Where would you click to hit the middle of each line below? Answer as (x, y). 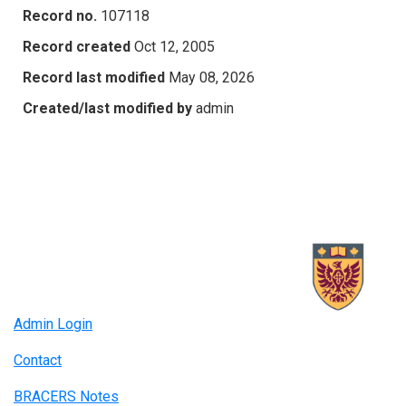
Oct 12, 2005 (174, 46)
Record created (77, 46)
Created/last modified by (107, 108)
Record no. (60, 15)
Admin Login (53, 324)
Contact (38, 361)
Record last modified (94, 77)
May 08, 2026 (212, 77)
